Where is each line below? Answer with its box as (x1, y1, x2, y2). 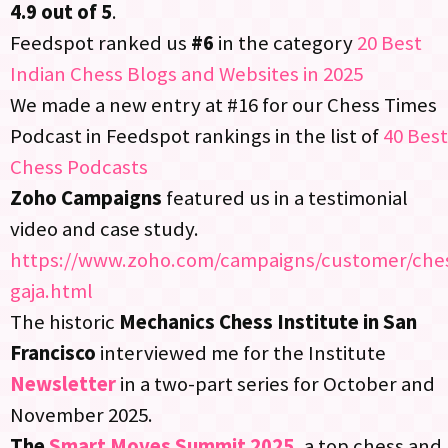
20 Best (357, 30, 422, 57)
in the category (218, 30, 357, 57)
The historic (10, 309, 119, 336)
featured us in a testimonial (162, 185, 408, 212)
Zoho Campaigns (10, 185, 162, 212)
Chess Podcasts (10, 154, 148, 181)
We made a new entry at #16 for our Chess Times (10, 92, 437, 119)
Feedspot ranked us (10, 30, 191, 57)
